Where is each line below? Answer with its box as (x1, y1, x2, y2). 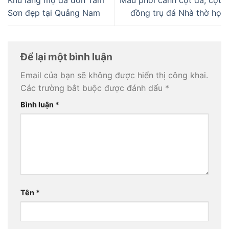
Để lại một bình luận (20, 50, 114, 63)
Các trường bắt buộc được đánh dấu (20, 83, 165, 94)
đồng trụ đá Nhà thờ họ (130, 8, 221, 18)
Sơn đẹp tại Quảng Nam (8, 8, 100, 18)
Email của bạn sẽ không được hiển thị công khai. (20, 70, 208, 81)
